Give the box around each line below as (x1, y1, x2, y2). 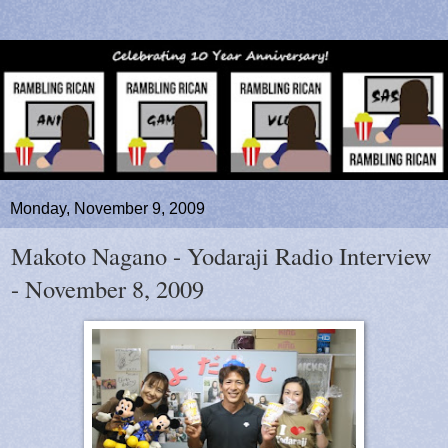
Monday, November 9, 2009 (10, 200, 205, 217)
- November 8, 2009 (11, 272, 204, 305)
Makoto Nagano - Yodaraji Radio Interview (11, 239, 432, 272)
